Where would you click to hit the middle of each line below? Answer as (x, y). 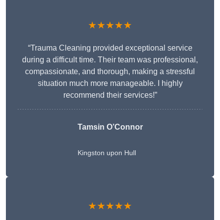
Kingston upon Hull (107, 153)
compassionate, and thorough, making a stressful (110, 72)
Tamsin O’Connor (110, 127)
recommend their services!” (110, 95)
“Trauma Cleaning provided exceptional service (110, 48)
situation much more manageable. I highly (110, 83)
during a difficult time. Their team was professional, (110, 60)
